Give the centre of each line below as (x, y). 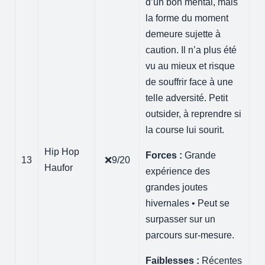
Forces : (164, 155)
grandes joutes (177, 187)
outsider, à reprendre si (194, 114)
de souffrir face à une (190, 82)
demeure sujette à (183, 34)
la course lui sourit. (185, 130)
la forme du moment (187, 18)
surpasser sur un (181, 219)
